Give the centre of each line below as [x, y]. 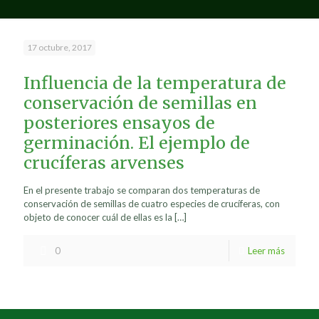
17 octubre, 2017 [59, 47]
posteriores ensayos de [119, 123]
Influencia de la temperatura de [155, 83]
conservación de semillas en [140, 103]
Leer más [266, 251]
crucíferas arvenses [104, 163]
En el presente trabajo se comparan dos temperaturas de [142, 190]
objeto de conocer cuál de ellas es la [98, 217]
